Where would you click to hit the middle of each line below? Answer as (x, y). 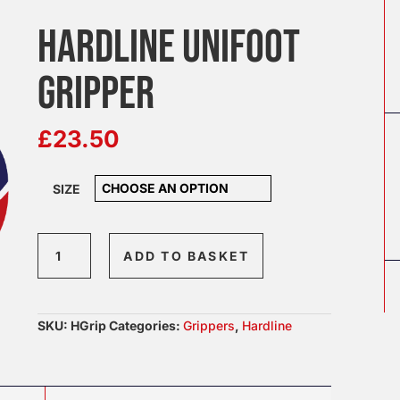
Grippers (209, 325)
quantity (62, 310)
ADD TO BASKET (187, 256)
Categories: (146, 325)
